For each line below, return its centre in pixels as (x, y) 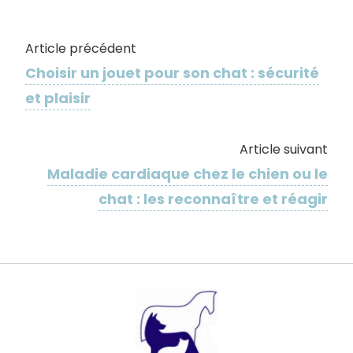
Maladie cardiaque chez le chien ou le (188, 173)
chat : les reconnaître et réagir (213, 199)
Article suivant (284, 149)
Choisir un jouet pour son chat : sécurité (172, 72)
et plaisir (58, 98)
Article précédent (81, 48)
